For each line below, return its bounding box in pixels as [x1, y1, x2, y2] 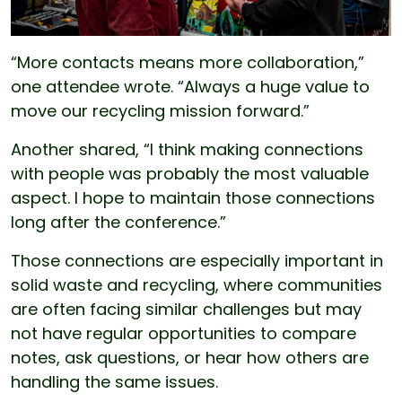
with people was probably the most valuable [11, 162, 369, 185]
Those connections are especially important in [11, 249, 383, 272]
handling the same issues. [11, 370, 218, 393]
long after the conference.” [11, 210, 226, 233]
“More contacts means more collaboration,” [11, 50, 364, 74]
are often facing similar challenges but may [11, 297, 362, 320]
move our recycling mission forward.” [11, 99, 310, 122]
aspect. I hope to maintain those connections [11, 186, 375, 209]
